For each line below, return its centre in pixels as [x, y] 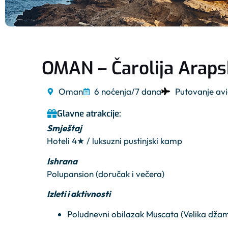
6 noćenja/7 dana [128, 92]
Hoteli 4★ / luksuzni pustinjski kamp [115, 141]
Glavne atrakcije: [89, 114]
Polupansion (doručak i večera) [106, 174]
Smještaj [64, 128]
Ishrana [62, 161]
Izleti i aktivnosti [79, 194]
